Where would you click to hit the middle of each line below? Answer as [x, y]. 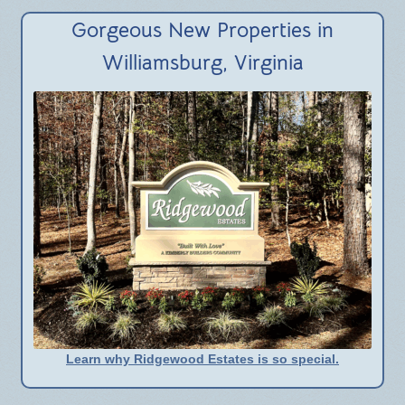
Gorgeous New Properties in [202, 31]
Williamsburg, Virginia [202, 63]
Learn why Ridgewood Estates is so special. [202, 358]
